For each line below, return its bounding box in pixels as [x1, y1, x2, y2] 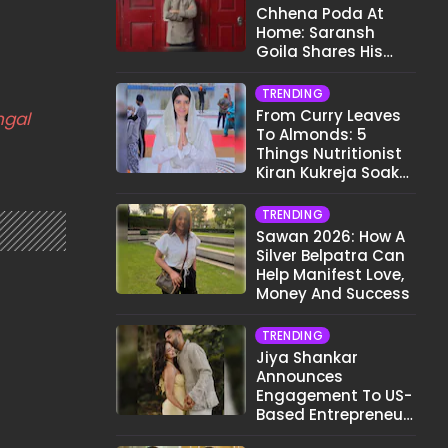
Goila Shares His [256, 41, 383, 62]
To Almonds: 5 [256, 124, 367, 145]
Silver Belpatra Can [256, 245, 405, 266]
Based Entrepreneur [256, 404, 409, 425]
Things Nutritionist [256, 143, 402, 164]
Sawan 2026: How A [256, 226, 405, 247]
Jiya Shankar [256, 347, 358, 368]
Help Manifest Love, [256, 264, 404, 285]
